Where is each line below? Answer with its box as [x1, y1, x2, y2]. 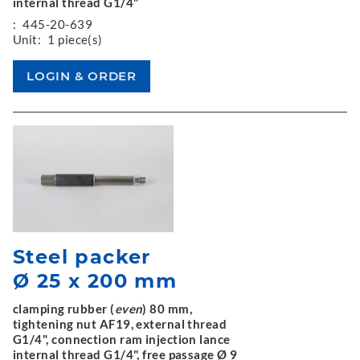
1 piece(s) [47, 31, 103, 47]
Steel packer [13, 245, 151, 268]
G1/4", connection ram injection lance [13, 332, 231, 346]
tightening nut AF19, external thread [13, 317, 227, 331]
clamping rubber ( [13, 301, 115, 316]
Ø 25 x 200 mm [13, 269, 178, 292]
